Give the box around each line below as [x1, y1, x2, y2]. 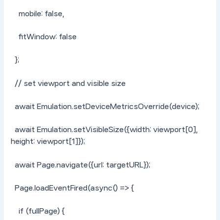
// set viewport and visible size [11, 79, 126, 87]
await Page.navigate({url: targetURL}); [11, 161, 151, 169]
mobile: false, [11, 9, 65, 18]
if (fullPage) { [11, 207, 65, 216]
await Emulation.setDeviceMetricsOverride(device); [11, 103, 200, 111]
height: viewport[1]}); [11, 137, 85, 146]
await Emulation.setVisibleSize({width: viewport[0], [11, 126, 198, 134]
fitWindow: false [11, 33, 77, 41]
